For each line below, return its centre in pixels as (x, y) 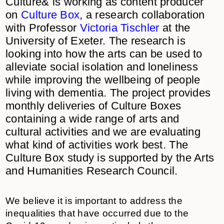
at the (175, 27)
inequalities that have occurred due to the (97, 213)
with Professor (43, 27)
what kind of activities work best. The (97, 144)
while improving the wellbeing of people (103, 79)
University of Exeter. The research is (95, 40)
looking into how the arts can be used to (104, 53)
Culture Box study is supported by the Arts (110, 157)
